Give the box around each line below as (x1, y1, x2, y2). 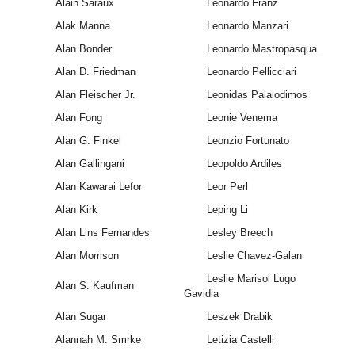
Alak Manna (55, 20, 110, 32)
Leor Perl (206, 181, 248, 193)
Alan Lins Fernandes (55, 227, 150, 239)
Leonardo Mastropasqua (206, 43, 317, 55)
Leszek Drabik (206, 311, 273, 323)
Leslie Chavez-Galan (206, 250, 302, 262)
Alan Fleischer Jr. (55, 89, 136, 101)
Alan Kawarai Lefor (55, 181, 142, 193)
